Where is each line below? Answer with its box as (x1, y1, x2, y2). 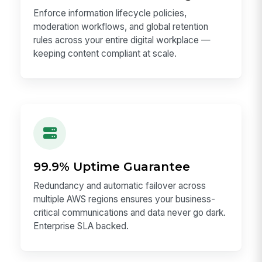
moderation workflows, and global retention (33, 21, 209, 33)
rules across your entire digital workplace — (33, 35, 211, 46)
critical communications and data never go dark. (33, 207, 226, 219)
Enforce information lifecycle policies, (33, 8, 187, 19)
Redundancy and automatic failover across (33, 180, 206, 192)
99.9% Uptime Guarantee (33, 159, 191, 174)
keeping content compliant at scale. (33, 48, 177, 60)
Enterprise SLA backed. (33, 220, 129, 232)
